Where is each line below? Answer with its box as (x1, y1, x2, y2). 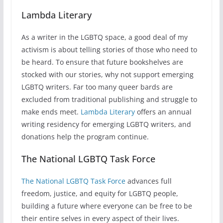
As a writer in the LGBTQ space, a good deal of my (21, 32, 188, 42)
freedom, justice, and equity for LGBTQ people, (21, 189, 178, 199)
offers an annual (134, 107, 192, 117)
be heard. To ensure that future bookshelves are (21, 57, 183, 67)
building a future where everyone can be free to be (21, 201, 192, 211)
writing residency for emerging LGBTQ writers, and (21, 119, 191, 129)
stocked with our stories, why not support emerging (21, 70, 194, 80)
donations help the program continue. (21, 132, 149, 142)
